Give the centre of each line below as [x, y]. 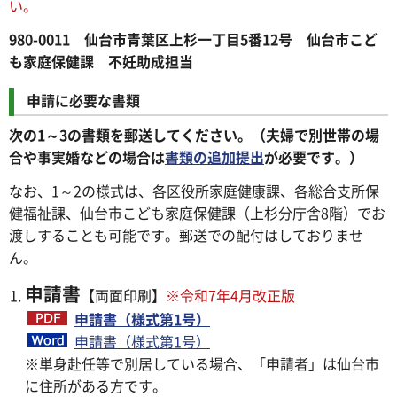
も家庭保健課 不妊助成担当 [101, 61]
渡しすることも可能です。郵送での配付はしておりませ [186, 234]
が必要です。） [314, 156]
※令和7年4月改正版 [230, 296]
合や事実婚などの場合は [87, 156]
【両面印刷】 [123, 296]
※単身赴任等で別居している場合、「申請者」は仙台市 [202, 364]
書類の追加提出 [214, 156]
